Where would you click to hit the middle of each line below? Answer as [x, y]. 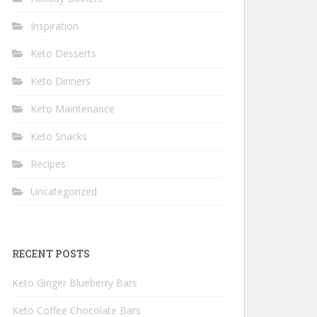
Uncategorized [64, 191]
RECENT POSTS [51, 254]
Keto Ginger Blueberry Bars [75, 283]
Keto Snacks [59, 136]
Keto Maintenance [73, 109]
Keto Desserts [63, 53]
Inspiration [54, 26]
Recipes [48, 164]
